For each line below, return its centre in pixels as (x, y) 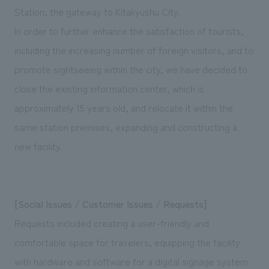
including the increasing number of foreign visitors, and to (134, 50)
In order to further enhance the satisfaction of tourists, (129, 30)
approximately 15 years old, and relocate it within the (123, 107)
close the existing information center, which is (109, 88)
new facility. (38, 146)
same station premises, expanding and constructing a (125, 126)
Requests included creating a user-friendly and (111, 222)
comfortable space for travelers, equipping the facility (127, 242)
